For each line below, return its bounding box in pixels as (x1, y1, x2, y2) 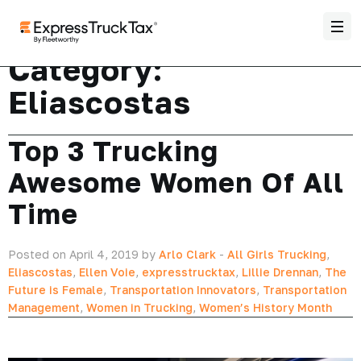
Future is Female (8, 283, 103, 297)
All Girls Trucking (227, 247, 326, 261)
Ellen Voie (79, 265, 135, 279)
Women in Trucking (86, 301, 193, 314)
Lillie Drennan (242, 265, 318, 279)
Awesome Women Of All (8, 166, 344, 198)
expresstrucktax (142, 265, 235, 279)
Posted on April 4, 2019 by (8, 247, 159, 261)
